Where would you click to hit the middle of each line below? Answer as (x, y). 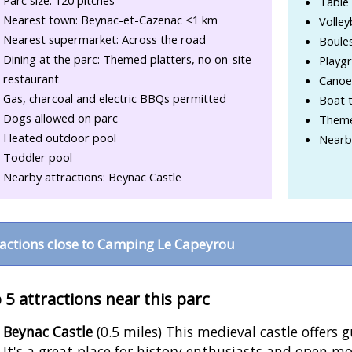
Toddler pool (38, 158)
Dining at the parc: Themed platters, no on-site (127, 59)
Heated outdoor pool (60, 138)
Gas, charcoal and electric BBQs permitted (115, 99)
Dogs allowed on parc (60, 118)
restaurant (31, 79)
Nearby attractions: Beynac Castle (92, 177)
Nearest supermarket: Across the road (104, 40)
